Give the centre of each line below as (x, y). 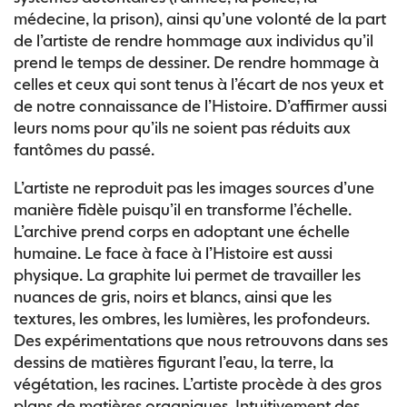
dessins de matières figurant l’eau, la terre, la (174, 362)
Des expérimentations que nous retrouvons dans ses (201, 340)
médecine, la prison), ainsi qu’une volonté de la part (200, 19)
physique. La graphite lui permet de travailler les (187, 275)
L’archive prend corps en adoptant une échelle (182, 231)
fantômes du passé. (84, 149)
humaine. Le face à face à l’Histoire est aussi (173, 253)
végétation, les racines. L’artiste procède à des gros (198, 384)
